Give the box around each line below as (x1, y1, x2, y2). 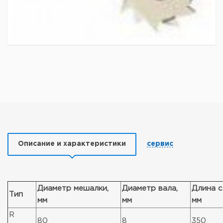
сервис (147, 141, 173, 147)
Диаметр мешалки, (37, 185, 109, 192)
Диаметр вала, (122, 185, 178, 192)
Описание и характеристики (18, 141, 126, 147)
